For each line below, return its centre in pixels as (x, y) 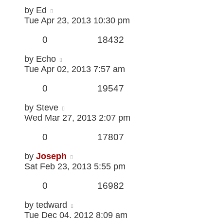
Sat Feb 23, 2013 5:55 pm (75, 167)
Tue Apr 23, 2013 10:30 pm (77, 21)
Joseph (51, 156)
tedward (52, 205)
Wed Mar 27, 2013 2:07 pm (77, 118)
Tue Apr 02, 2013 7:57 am (75, 69)
